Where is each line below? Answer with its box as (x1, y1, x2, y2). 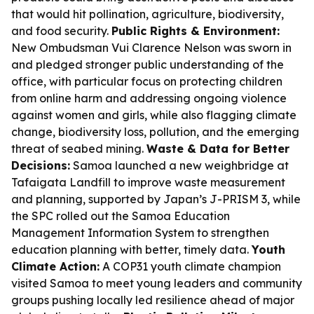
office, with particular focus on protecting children (11, 74, 282, 88)
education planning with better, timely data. (11, 243, 252, 257)
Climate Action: (11, 259, 100, 273)
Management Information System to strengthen (11, 226, 269, 240)
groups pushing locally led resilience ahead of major (11, 293, 294, 307)
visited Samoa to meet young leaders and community (11, 276, 302, 290)
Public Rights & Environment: (111, 24, 280, 38)
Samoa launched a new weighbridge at (70, 158, 289, 172)
